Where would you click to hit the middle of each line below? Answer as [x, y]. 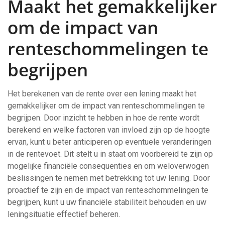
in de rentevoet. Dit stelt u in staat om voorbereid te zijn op [110, 154]
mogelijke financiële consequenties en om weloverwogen [108, 166]
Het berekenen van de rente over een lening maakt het [102, 94]
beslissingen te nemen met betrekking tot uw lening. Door [109, 178]
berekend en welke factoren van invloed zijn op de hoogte [109, 130]
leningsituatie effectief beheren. [64, 214]
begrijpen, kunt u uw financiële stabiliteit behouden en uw [107, 202]
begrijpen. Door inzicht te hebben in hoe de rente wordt [103, 118]
